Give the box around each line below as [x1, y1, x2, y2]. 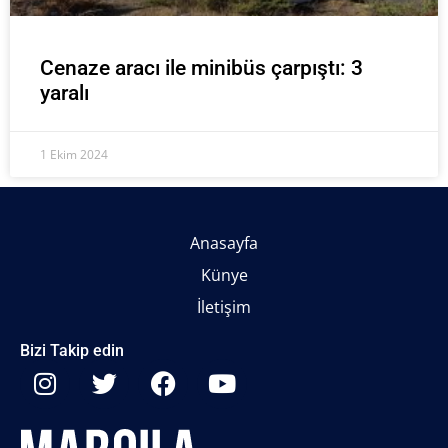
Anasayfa [190, 231, 258, 254]
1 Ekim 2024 [40, 145, 108, 163]
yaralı [40, 80, 89, 105]
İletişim [197, 295, 251, 318]
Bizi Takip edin [20, 340, 124, 360]
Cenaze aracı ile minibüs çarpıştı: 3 [40, 55, 363, 80]
